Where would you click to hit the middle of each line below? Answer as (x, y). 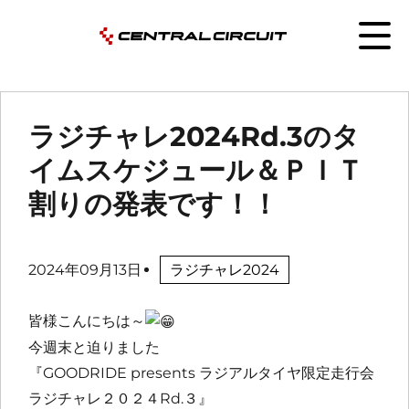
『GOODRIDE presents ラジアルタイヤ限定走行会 (201, 372)
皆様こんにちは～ (87, 321)
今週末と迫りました (94, 347)
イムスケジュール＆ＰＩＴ (196, 170)
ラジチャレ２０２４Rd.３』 (121, 398)
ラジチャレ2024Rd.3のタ (194, 136)
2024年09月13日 (85, 270)
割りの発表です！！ (153, 204)
